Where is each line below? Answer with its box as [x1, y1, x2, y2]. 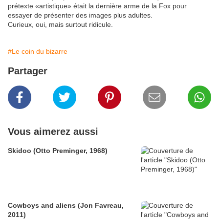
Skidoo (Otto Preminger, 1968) [8, 147, 108, 155]
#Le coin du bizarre [8, 47, 67, 56]
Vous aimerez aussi [8, 126, 98, 137]
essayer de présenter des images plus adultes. [8, 11, 153, 20]
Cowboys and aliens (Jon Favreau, [8, 201, 124, 210]
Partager [8, 66, 47, 77]
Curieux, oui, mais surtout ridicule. [8, 21, 113, 29]
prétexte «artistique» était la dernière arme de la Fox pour [8, 2, 187, 10]
